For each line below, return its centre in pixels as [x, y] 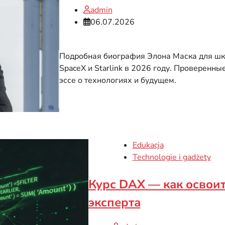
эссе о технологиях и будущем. [118, 80]
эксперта [114, 202]
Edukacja [148, 145]
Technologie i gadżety [172, 157]
